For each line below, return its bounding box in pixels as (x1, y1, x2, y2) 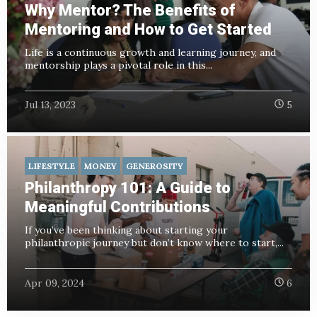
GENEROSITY (126, 161, 183, 172)
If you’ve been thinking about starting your (25, 224, 228, 237)
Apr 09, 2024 (25, 276, 84, 289)
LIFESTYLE (28, 161, 75, 172)
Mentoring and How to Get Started (25, 20, 272, 38)
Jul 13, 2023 (25, 98, 76, 112)
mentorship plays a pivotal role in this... (25, 58, 212, 71)
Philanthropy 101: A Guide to (25, 179, 231, 197)
